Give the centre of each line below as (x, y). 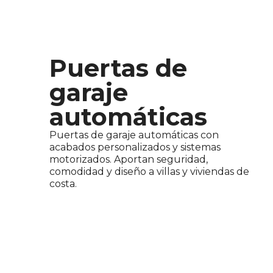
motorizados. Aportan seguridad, (129, 160)
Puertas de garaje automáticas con (134, 135)
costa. (63, 184)
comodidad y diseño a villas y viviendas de (150, 172)
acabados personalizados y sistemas (135, 147)
